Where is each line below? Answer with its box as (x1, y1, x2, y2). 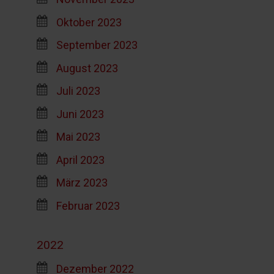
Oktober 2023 (56, 15, 122, 29)
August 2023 (56, 61, 118, 75)
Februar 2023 (56, 199, 120, 212)
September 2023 (56, 38, 138, 51)
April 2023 (56, 153, 105, 166)
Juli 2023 (56, 84, 100, 97)
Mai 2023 (56, 130, 100, 143)
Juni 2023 (56, 107, 104, 120)
